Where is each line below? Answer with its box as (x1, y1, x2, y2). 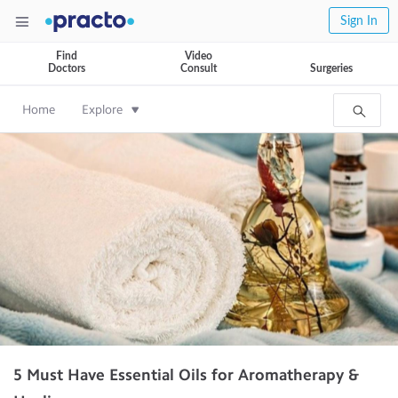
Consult (180, 63, 217, 74)
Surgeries (310, 63, 353, 74)
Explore (82, 102, 123, 117)
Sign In (340, 15, 378, 28)
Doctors (47, 63, 85, 74)
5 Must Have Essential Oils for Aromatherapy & (13, 365, 359, 385)
